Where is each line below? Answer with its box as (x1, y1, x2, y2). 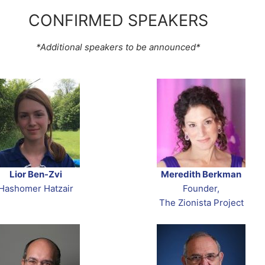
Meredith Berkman (161, 169, 241, 180)
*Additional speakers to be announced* (36, 41, 201, 53)
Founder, (183, 183, 219, 195)
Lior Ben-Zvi (9, 169, 62, 180)
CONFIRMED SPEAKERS (28, 11, 208, 31)
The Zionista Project (159, 197, 244, 209)
